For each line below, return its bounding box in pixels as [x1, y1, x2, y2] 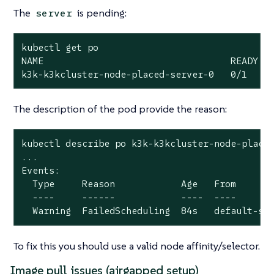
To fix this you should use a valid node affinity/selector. [13, 239, 260, 253]
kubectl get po [21, 41, 98, 53]
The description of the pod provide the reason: [13, 102, 227, 116]
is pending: [75, 6, 127, 20]
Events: [21, 165, 60, 177]
